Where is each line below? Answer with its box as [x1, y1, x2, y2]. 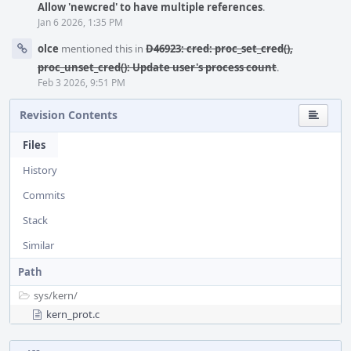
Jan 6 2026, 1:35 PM [38, 16, 123, 29]
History [23, 163, 57, 177]
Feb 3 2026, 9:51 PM [38, 76, 125, 89]
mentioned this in [59, 42, 146, 56]
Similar [23, 238, 54, 252]
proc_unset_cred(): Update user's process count [38, 60, 277, 74]
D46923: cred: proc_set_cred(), [146, 42, 293, 56]
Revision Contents [20, 107, 118, 122]
